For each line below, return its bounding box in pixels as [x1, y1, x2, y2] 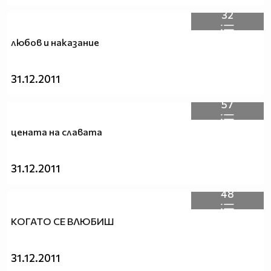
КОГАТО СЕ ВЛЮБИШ [11, 215, 114, 227]
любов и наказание [11, 36, 99, 48]
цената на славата [11, 126, 102, 138]
